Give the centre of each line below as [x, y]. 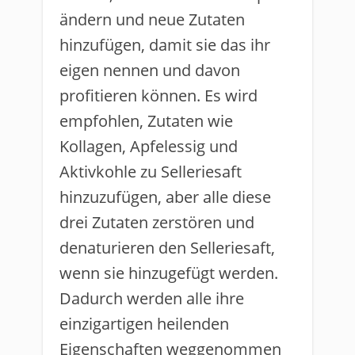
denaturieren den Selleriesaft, [167, 248]
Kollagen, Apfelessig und [149, 146]
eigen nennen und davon [150, 70]
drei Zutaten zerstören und [157, 222]
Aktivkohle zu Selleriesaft [151, 172]
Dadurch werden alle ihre [152, 298]
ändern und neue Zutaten [152, 19]
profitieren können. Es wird [158, 95]
